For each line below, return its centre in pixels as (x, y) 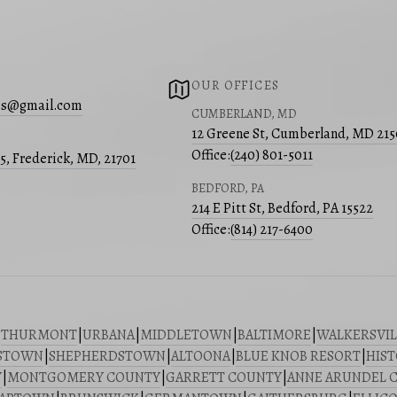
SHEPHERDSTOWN (107, 357)
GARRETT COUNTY (224, 378)
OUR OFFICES (236, 86)
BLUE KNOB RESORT (298, 357)
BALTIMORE (274, 335)
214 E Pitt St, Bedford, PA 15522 (282, 209)
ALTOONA (201, 357)
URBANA (109, 335)
